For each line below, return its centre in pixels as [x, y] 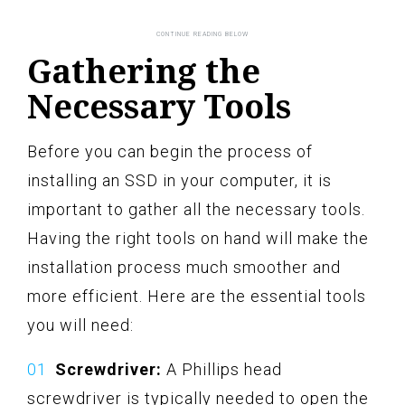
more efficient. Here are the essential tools [197, 296]
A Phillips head [222, 369]
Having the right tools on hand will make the [198, 238]
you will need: [80, 325]
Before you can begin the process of [170, 151]
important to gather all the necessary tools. [196, 209]
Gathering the [144, 71]
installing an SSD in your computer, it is [179, 180]
